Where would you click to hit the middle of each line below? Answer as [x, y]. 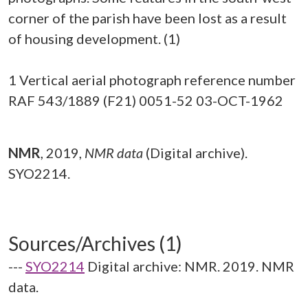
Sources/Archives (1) [95, 243]
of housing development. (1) [94, 38]
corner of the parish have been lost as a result [147, 18]
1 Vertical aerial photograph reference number [152, 80]
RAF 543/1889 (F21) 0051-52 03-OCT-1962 [146, 100]
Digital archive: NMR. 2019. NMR [191, 266]
